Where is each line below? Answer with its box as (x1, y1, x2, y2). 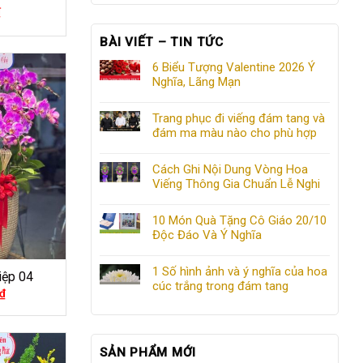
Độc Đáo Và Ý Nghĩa (152, 228, 262, 243)
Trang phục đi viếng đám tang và (152, 111, 325, 126)
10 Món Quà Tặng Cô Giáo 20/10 (152, 213, 327, 228)
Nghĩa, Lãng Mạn (152, 75, 241, 90)
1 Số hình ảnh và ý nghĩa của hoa (152, 264, 327, 280)
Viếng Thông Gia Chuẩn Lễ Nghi (152, 177, 320, 192)
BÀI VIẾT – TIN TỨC (100, 35, 224, 50)
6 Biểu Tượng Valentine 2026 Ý (152, 60, 315, 75)
